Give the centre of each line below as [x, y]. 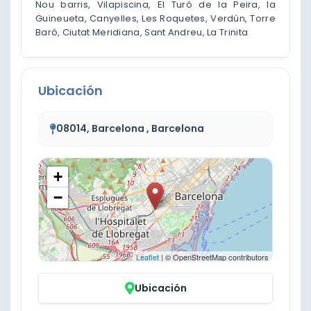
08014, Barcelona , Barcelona [130, 128]
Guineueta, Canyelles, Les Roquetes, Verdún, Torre [155, 18]
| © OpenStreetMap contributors [214, 257]
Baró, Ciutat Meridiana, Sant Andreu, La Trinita [142, 32]
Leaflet [148, 257]
